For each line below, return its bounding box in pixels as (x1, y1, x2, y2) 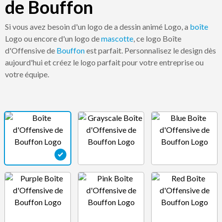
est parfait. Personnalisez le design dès (85, 46, 216, 55)
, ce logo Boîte (133, 34, 181, 43)
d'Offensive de (5, 46, 56, 55)
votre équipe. (5, 69, 49, 79)
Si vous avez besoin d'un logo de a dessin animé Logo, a (5, 22, 190, 31)
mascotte (101, 34, 133, 43)
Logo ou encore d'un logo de (5, 34, 101, 43)
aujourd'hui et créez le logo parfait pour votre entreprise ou (5, 57, 204, 67)
